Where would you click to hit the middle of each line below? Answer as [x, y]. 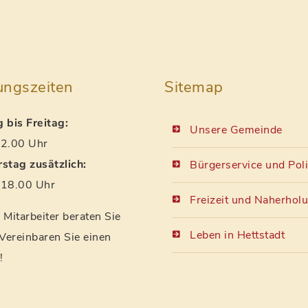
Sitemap [194, 87]
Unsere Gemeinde [236, 130]
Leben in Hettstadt [237, 235]
